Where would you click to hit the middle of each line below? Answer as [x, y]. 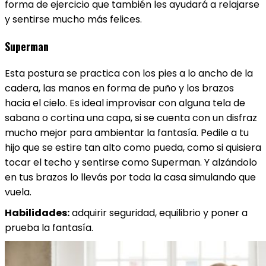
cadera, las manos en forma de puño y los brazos [119, 88]
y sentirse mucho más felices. [73, 19]
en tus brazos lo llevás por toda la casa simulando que [130, 177]
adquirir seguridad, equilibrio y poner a [159, 213]
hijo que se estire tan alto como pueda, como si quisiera [133, 148]
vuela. [18, 192]
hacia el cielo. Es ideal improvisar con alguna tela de [125, 103]
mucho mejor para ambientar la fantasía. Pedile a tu [127, 133]
